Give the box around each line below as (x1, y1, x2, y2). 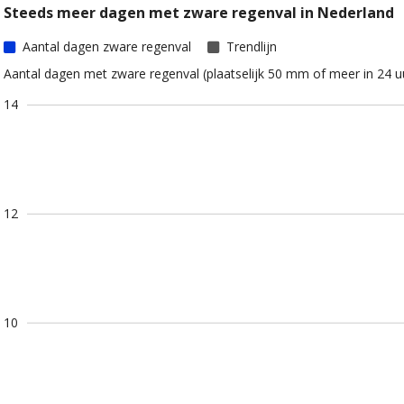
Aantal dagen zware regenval (23, 38, 192, 56)
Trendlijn (226, 38, 278, 56)
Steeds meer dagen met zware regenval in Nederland (4, 3, 394, 23)
